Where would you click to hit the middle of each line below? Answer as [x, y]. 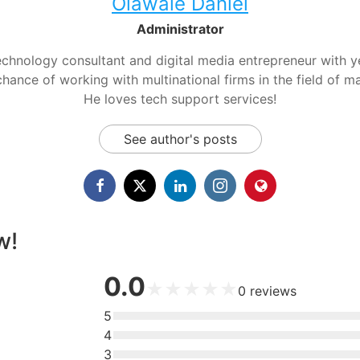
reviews [273, 291]
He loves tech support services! [180, 99]
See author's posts [180, 139]
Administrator [180, 29]
